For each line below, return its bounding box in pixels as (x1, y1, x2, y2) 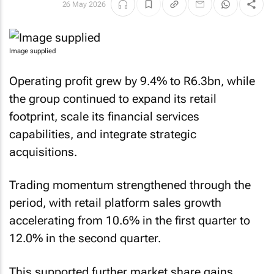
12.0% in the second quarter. (9, 231, 161, 245)
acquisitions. (9, 144, 77, 159)
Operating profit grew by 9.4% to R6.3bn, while (9, 73, 255, 88)
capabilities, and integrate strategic (9, 127, 196, 141)
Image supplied (9, 47, 56, 55)
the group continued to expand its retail (9, 91, 217, 106)
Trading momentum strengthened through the (9, 178, 251, 192)
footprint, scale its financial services (9, 109, 199, 124)
